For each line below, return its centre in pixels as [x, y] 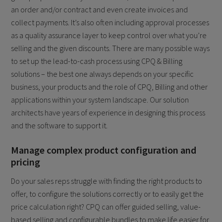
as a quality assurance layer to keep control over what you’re [109, 35]
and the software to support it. [59, 126]
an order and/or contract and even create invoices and [100, 10]
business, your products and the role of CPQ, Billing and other [110, 87]
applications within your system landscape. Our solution [100, 100]
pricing [26, 162]
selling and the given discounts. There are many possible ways [111, 48]
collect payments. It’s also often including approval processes [110, 23]
